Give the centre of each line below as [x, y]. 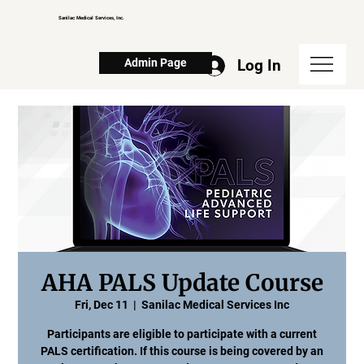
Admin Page [156, 63]
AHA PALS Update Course [182, 282]
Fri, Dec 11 [102, 304]
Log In [259, 65]
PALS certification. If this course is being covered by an [182, 351]
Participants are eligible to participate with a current [182, 334]
